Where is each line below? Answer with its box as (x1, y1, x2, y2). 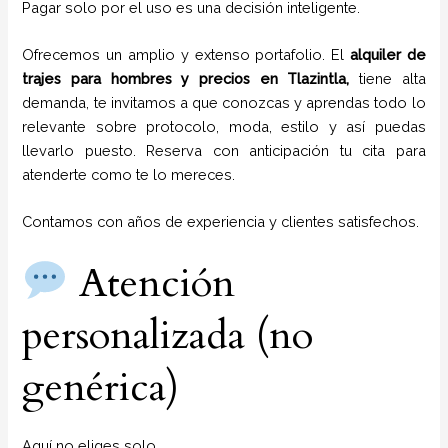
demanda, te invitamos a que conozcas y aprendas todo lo (22, 93, 426, 111)
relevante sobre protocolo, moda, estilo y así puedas (22, 117, 426, 135)
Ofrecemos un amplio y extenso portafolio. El (22, 45, 350, 63)
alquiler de (349, 45, 426, 63)
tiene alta (349, 69, 426, 87)
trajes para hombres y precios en (22, 69, 278, 87)
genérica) (22, 359, 180, 415)
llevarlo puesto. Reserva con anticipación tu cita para (22, 141, 426, 159)
